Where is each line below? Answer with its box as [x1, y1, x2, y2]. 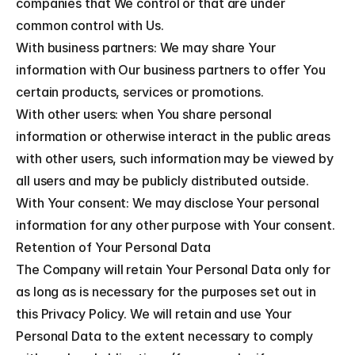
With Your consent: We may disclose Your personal [16, 195, 320, 211]
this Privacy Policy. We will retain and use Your [16, 306, 292, 322]
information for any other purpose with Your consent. [16, 217, 335, 233]
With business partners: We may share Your [16, 40, 276, 55]
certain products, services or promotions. [16, 84, 264, 100]
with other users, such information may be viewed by [16, 151, 334, 166]
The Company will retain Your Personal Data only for [16, 261, 330, 277]
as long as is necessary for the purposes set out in [16, 284, 316, 300]
